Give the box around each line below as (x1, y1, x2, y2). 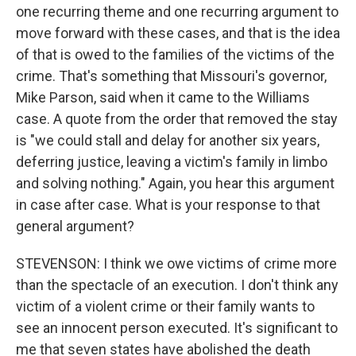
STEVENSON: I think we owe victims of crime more (16, 255, 337, 272)
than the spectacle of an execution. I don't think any (16, 277, 339, 293)
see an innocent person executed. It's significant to (16, 319, 338, 336)
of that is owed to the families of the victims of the (16, 46, 335, 63)
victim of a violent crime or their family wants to (16, 298, 315, 315)
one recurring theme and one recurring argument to (16, 3, 339, 20)
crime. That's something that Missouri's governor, (16, 68, 327, 84)
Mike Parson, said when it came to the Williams (16, 89, 310, 106)
